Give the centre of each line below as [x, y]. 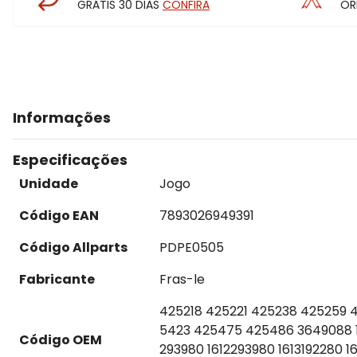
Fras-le [182, 279]
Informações [62, 118]
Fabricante [57, 279]
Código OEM [61, 340]
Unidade [49, 184]
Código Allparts [73, 247]
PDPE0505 [192, 247]
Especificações [70, 160]
